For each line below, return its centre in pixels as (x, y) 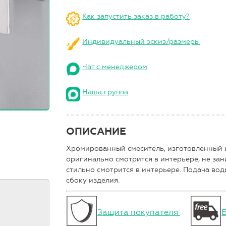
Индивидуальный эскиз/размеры (141, 41)
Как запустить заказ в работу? (136, 16)
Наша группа (105, 92)
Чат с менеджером (115, 67)
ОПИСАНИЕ (96, 131)
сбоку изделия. (93, 180)
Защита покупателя (139, 212)
